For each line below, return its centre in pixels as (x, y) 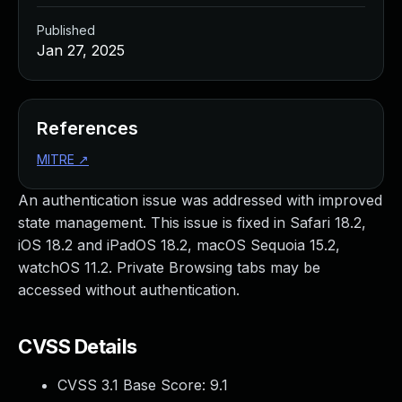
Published (66, 30)
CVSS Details (78, 346)
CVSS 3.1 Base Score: (134, 385)
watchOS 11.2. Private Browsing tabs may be (169, 267)
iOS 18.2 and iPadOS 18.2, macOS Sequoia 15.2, (179, 245)
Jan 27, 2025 (81, 50)
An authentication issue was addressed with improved (200, 200)
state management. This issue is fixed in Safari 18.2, (192, 223)
